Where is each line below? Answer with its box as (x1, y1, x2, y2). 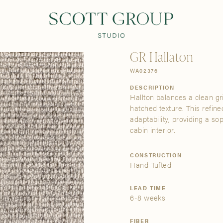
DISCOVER (68, 20, 103, 29)
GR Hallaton (130, 48, 194, 66)
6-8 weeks (130, 192, 166, 203)
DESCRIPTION (130, 83, 175, 91)
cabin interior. (130, 124, 176, 135)
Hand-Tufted (130, 159, 172, 170)
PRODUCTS (7, 20, 44, 29)
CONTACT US (127, 20, 169, 29)
